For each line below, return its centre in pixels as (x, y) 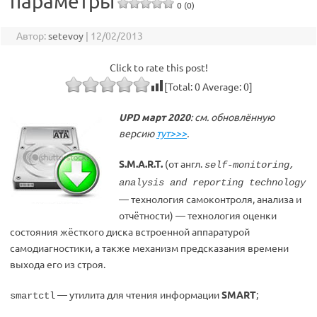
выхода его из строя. (58, 264)
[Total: (179, 86)
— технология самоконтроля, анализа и (210, 199)
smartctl (33, 296)
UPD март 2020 (155, 117)
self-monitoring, (250, 165)
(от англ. (184, 163)
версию (138, 133)
